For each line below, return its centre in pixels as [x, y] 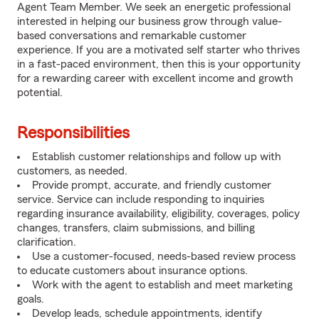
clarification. [47, 242]
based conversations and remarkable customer [132, 36]
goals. [31, 299]
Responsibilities [73, 133]
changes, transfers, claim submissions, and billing [136, 228]
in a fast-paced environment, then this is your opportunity [159, 64]
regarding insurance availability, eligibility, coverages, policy [158, 214]
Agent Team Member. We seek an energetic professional [154, 7]
